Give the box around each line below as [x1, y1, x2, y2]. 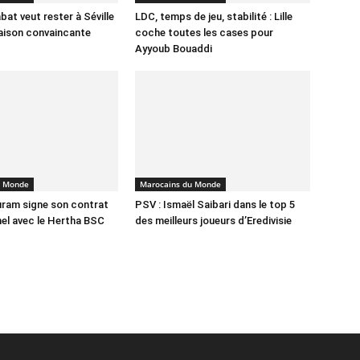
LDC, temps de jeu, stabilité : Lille [135, 10, 292, 22]
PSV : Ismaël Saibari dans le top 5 [135, 198, 295, 211]
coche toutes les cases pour [135, 27, 273, 39]
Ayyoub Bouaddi [135, 43, 212, 55]
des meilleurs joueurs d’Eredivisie [135, 215, 292, 227]
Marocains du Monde [140, 178, 221, 190]
